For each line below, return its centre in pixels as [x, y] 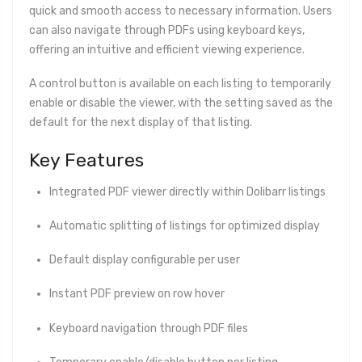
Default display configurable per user [145, 260]
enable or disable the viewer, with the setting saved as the [181, 103]
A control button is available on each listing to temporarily [180, 84]
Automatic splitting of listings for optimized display [185, 226]
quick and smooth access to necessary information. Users [181, 11]
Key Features [86, 160]
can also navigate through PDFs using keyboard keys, [167, 30]
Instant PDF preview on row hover [137, 294]
